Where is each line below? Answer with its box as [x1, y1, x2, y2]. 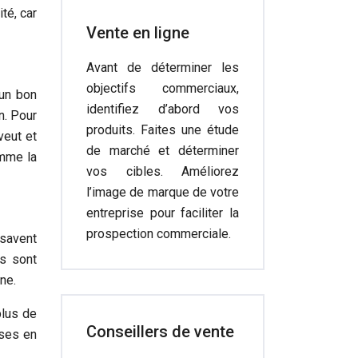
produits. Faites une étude [86, 122, 239, 137]
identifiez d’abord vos [86, 101, 239, 117]
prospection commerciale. [86, 226, 231, 241]
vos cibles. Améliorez [86, 164, 239, 179]
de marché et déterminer [86, 143, 239, 158]
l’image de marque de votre [86, 185, 239, 200]
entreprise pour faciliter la [86, 205, 239, 221]
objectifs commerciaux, [86, 81, 239, 96]
